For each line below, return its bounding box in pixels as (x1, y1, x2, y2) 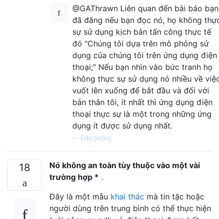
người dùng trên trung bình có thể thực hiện (49, 203, 211, 213)
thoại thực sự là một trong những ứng (72, 109, 212, 119)
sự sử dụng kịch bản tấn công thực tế (72, 26, 211, 37)
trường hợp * (49, 172, 99, 182)
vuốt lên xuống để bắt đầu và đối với (72, 85, 209, 95)
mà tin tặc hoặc (144, 191, 204, 201)
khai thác (110, 191, 144, 201)
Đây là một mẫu (49, 191, 110, 201)
